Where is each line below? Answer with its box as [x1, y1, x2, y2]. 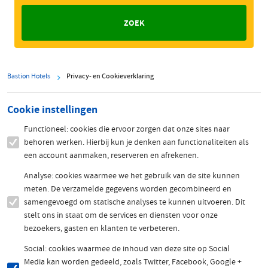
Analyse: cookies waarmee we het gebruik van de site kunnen [24, 170, 240, 181]
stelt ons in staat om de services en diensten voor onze [24, 209, 218, 221]
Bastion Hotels [7, 71, 50, 81]
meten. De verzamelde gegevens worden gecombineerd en [24, 183, 232, 194]
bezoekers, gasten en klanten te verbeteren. [24, 223, 179, 234]
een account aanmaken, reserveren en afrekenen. [24, 150, 199, 161]
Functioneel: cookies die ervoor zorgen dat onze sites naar [24, 123, 230, 135]
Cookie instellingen [7, 102, 98, 116]
